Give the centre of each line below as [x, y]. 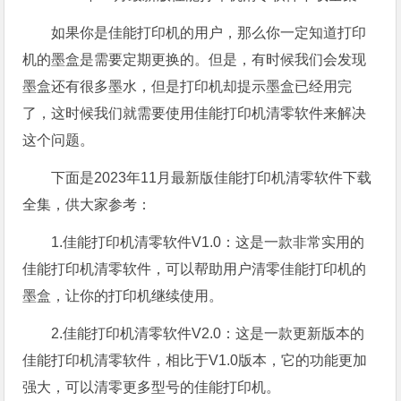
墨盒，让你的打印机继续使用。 [123, 296]
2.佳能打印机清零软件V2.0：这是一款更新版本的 [208, 334]
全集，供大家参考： [87, 205]
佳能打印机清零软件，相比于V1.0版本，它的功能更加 [195, 361]
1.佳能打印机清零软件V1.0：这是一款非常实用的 [208, 243]
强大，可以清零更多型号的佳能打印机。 [152, 388]
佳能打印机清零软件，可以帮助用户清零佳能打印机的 [195, 269]
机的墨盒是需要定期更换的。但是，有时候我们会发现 [195, 60]
